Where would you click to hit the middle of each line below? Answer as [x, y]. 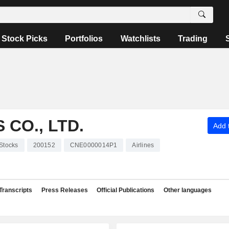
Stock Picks [25, 39]
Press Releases [64, 190]
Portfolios [84, 39]
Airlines [143, 145]
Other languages [187, 190]
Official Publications [125, 190]
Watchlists [140, 39]
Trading [193, 39]
